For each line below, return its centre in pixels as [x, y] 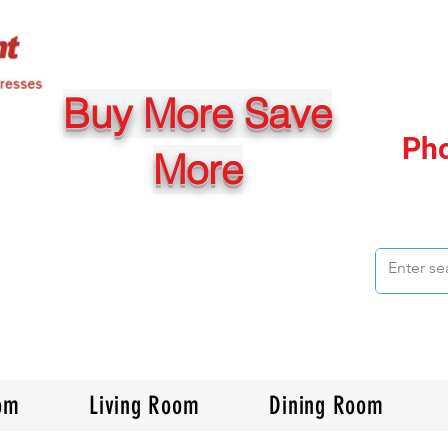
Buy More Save [197, 114]
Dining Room [326, 406]
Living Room [144, 406]
